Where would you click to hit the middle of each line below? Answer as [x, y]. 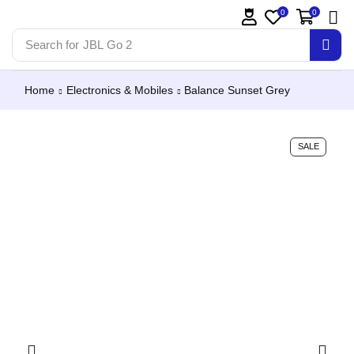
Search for [52, 45]
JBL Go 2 [107, 45]
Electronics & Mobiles [120, 90]
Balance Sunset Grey [237, 90]
